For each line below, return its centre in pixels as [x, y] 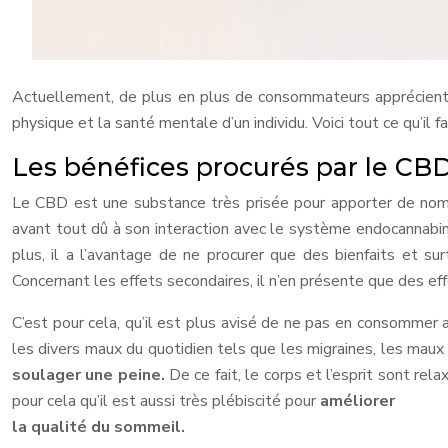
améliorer [357, 401]
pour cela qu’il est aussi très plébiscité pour [166, 401]
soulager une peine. [91, 375]
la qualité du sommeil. [98, 427]
